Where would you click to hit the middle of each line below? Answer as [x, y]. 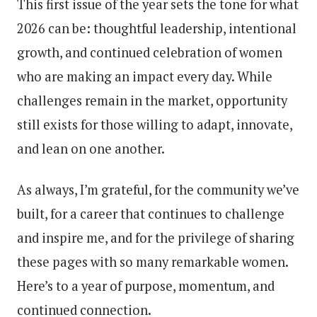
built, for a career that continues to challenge [151, 213]
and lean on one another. [91, 148]
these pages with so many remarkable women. [152, 261]
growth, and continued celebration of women [150, 52]
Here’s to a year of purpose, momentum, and [146, 286]
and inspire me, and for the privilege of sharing [156, 237]
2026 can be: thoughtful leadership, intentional [157, 28]
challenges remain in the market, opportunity [152, 100]
